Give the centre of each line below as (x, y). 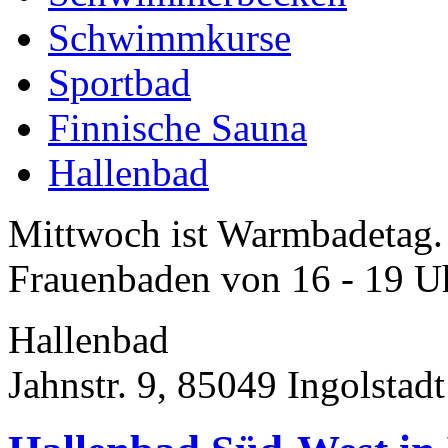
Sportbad (119, 82)
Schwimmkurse (169, 37)
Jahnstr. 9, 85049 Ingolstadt (226, 384)
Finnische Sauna (177, 127)
